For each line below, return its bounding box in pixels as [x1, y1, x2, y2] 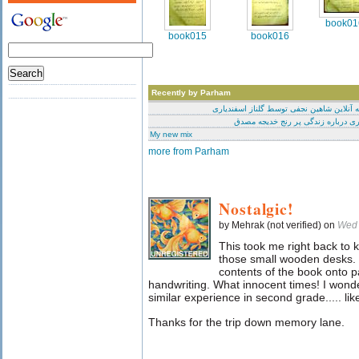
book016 [251, 30, 289, 42]
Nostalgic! [219, 197, 294, 220]
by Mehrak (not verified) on [219, 220, 337, 230]
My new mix [150, 130, 192, 139]
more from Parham [148, 147, 229, 156]
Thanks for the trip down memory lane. [148, 316, 345, 329]
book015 [168, 30, 207, 42]
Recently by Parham [151, 88, 231, 97]
